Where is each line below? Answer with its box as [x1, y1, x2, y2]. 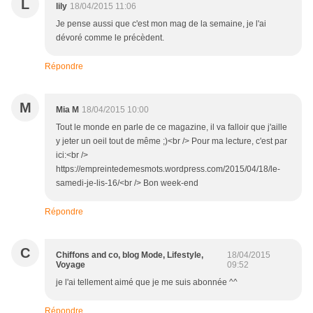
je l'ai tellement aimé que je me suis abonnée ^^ [56, 277, 238, 287]
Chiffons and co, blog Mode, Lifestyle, [56, 249, 203, 260]
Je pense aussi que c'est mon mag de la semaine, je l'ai [56, 18, 266, 29]
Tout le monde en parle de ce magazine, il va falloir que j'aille [56, 122, 287, 132]
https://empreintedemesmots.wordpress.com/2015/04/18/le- [56, 163, 280, 174]
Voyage [56, 259, 85, 270]
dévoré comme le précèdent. [56, 32, 164, 43]
